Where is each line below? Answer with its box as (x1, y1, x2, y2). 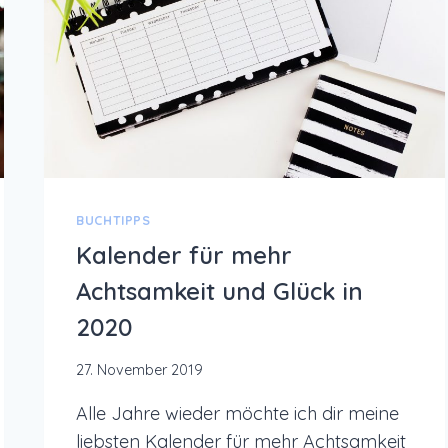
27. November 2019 (76, 361, 204, 380)
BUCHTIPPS (76, 212, 151, 229)
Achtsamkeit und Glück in (76, 275, 364, 306)
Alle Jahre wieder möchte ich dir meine (76, 402, 400, 426)
